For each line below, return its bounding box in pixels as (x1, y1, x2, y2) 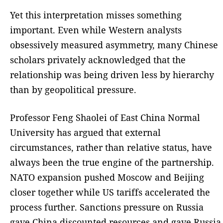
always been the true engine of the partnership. (10, 156, 214, 168)
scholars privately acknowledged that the (10, 53, 186, 66)
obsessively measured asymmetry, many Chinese (10, 38, 218, 51)
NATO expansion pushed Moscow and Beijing (10, 171, 204, 183)
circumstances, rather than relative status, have (10, 141, 212, 153)
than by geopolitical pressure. (10, 83, 136, 96)
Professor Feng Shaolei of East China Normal (10, 111, 200, 123)
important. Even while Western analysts (10, 23, 182, 36)
